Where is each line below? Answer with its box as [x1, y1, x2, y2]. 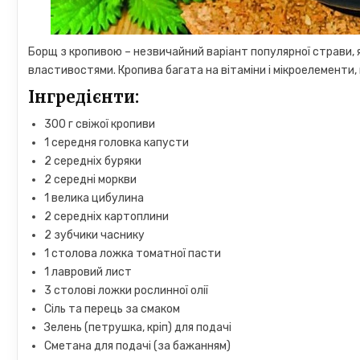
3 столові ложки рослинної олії [44, 284, 209, 297]
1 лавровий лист [44, 265, 133, 279]
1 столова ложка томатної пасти [44, 247, 222, 260]
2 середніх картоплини [44, 210, 170, 223]
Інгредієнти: [28, 87, 140, 107]
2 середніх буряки [44, 154, 142, 168]
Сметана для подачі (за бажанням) [44, 339, 231, 353]
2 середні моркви [44, 173, 137, 186]
